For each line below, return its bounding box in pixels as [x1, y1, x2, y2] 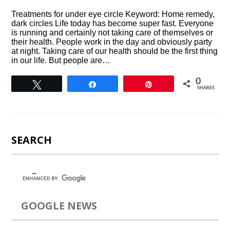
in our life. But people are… [11, 56, 111, 65]
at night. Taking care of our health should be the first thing [11, 47, 218, 55]
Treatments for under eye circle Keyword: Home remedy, [11, 10, 215, 18]
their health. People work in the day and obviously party [11, 37, 213, 46]
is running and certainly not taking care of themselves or [11, 28, 214, 37]
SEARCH [11, 133, 52, 147]
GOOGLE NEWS [21, 199, 98, 213]
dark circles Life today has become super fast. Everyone [11, 19, 214, 28]
